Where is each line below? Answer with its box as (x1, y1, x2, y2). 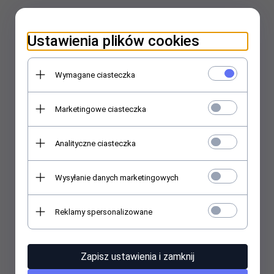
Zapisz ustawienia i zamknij (81, 250, 194, 262)
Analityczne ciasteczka (55, 138, 136, 148)
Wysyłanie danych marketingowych (55, 172, 179, 182)
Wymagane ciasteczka (55, 70, 135, 80)
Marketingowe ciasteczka (55, 104, 146, 114)
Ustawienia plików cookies (28, 32, 199, 50)
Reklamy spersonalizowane (55, 207, 152, 217)
